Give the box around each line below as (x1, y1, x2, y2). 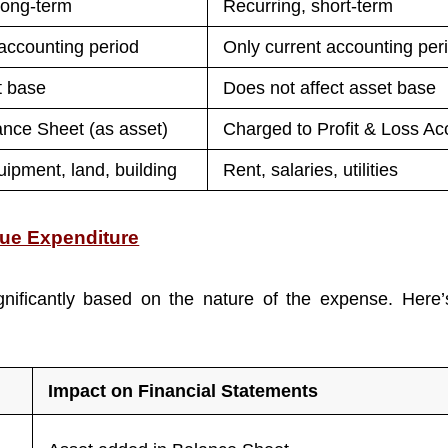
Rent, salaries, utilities (223, 160, 399, 180)
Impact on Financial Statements (48, 380, 319, 401)
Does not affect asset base (223, 78, 437, 98)
